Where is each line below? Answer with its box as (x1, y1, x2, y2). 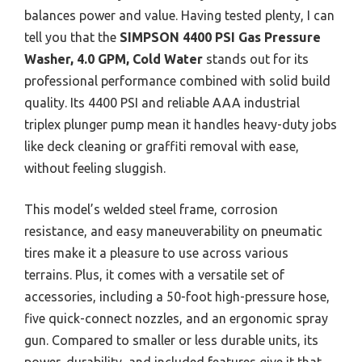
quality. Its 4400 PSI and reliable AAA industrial (24, 95, 300, 110)
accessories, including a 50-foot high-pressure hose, (24, 288, 330, 304)
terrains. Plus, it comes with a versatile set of (24, 267, 284, 282)
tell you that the (24, 29, 120, 44)
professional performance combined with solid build (24, 73, 330, 88)
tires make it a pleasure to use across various (24, 245, 288, 260)
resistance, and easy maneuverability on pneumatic (24, 223, 322, 238)
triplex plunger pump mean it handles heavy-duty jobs (24, 116, 337, 132)
